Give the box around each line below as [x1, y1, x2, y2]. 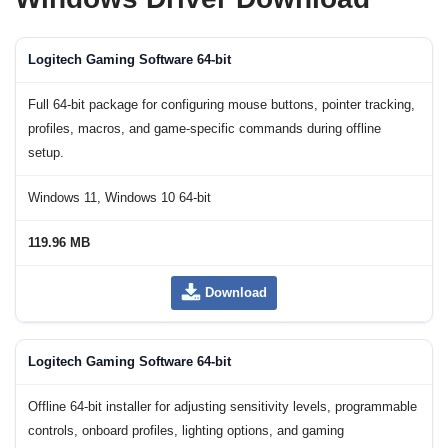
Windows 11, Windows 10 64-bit [28, 191, 211, 206]
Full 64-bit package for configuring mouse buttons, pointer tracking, [28, 98, 415, 113]
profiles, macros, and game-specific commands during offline [28, 122, 381, 137]
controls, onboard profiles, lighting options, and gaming [28, 424, 344, 439]
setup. [28, 146, 64, 161]
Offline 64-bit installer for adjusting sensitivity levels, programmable [28, 400, 417, 415]
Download [205, 285, 267, 301]
